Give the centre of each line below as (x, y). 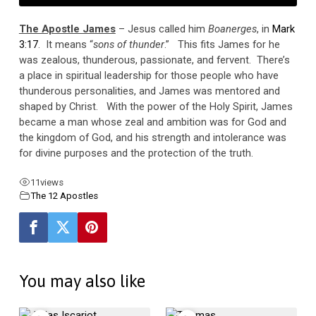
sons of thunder (128, 44)
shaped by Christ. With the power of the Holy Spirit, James (156, 106)
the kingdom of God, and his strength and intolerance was (152, 137)
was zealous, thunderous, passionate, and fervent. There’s (154, 60)
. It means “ (65, 44)
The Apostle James (67, 29)
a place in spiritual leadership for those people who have (148, 75)
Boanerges (232, 29)
